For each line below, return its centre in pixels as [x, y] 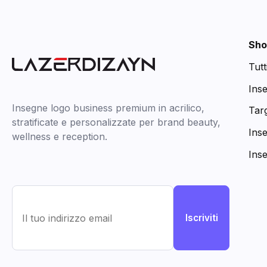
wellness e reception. [60, 137]
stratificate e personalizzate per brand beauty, [116, 122]
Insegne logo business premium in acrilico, [108, 108]
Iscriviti [201, 218]
